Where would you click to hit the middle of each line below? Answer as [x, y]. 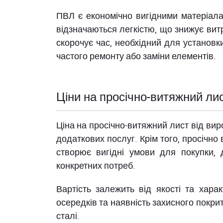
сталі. [68, 216]
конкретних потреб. [96, 165]
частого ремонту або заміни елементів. [136, 56]
